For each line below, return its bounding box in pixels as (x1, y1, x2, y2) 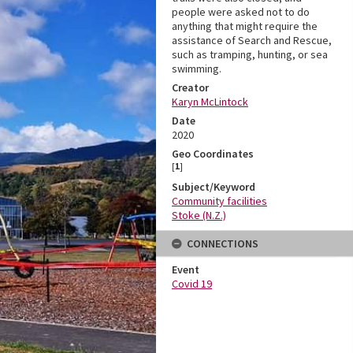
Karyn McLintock (172, 95, 248, 109)
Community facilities (172, 194, 267, 208)
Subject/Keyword (172, 180, 255, 194)
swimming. (172, 61, 221, 76)
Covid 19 (172, 277, 212, 291)
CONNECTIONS (187, 236, 258, 251)
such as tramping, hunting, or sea (172, 47, 328, 61)
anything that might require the (172, 19, 318, 33)
